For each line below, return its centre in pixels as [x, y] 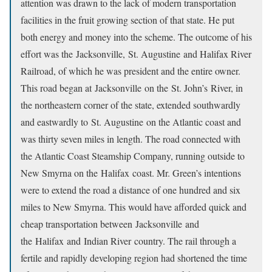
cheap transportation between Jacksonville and [110, 224]
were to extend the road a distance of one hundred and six [131, 190]
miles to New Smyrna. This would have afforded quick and [134, 207]
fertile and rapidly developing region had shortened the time [134, 258]
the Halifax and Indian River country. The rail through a [128, 241]
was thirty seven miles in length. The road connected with [131, 139]
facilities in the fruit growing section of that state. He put [127, 20]
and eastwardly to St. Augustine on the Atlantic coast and [131, 122]
